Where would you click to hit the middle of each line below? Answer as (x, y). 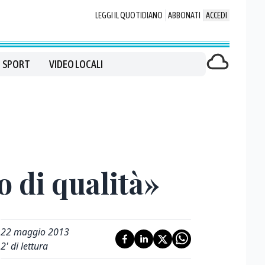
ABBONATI (184, 15)
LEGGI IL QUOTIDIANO (129, 15)
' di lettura (27, 246)
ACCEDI (216, 15)
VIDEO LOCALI (76, 64)
